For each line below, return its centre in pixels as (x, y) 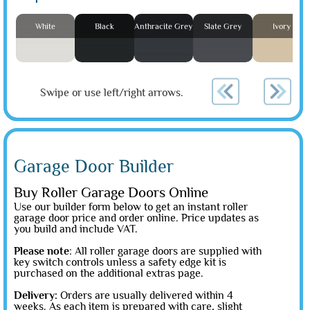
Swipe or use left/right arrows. (111, 93)
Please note (42, 251)
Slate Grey (222, 26)
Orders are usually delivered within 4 (147, 295)
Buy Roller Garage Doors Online (111, 192)
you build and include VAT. (76, 229)
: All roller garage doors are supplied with (165, 251)
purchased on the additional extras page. (109, 273)
